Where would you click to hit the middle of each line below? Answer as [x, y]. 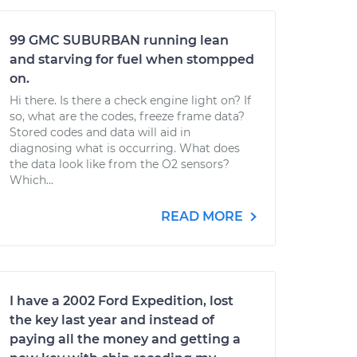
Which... [31, 180]
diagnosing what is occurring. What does [125, 148]
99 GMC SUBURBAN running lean [119, 40]
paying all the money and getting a [125, 339]
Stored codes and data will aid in [100, 132]
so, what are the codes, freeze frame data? [127, 116]
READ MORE [204, 216]
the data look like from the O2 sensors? [120, 164]
